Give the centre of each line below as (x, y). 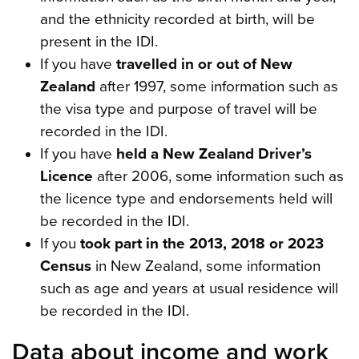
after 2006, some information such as (218, 176)
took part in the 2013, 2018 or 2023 (202, 243)
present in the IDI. (99, 41)
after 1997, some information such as (218, 86)
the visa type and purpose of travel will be (178, 109)
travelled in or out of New (204, 64)
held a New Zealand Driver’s (214, 153)
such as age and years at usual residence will (189, 288)
